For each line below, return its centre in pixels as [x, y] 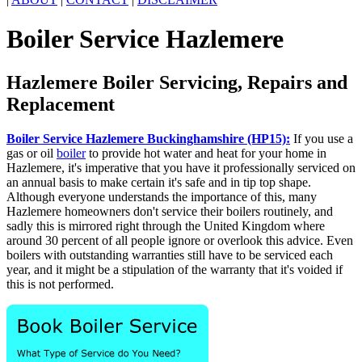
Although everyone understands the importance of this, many [162, 196]
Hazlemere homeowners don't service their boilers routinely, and [170, 211]
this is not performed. [60, 284]
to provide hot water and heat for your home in [206, 153]
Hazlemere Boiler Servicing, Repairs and [177, 82]
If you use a [322, 138]
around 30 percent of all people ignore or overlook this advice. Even [180, 240]
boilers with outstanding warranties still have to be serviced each [170, 255]
